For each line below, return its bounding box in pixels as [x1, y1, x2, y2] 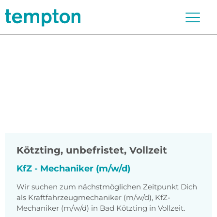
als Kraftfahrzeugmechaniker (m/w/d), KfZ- [16, 193, 170, 202]
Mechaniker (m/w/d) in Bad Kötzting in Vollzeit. [16, 203, 185, 213]
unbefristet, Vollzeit [66, 144, 167, 156]
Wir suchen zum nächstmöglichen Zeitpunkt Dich [16, 182, 197, 192]
